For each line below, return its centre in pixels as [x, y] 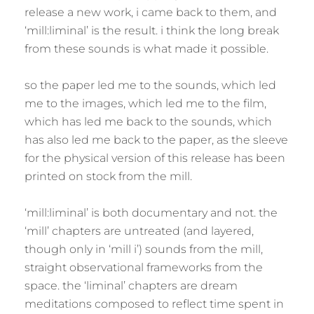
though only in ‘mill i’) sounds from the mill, [144, 249]
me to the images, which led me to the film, [145, 103]
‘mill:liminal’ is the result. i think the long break [152, 30]
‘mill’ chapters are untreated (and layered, [139, 231]
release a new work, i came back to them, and [151, 12]
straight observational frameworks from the [144, 267]
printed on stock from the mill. [108, 176]
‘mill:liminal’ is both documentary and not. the [151, 213]
